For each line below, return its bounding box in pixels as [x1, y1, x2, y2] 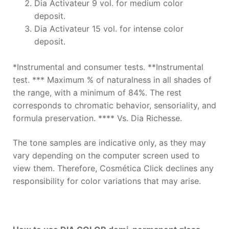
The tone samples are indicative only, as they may [12, 138, 206, 148]
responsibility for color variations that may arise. [12, 176, 201, 187]
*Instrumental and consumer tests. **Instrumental [12, 62, 203, 73]
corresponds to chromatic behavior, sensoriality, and [12, 100, 216, 111]
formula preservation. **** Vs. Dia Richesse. [12, 113, 182, 124]
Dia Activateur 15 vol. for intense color [34, 23, 184, 34]
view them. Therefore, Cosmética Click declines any [12, 163, 214, 174]
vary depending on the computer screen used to [12, 150, 200, 161]
